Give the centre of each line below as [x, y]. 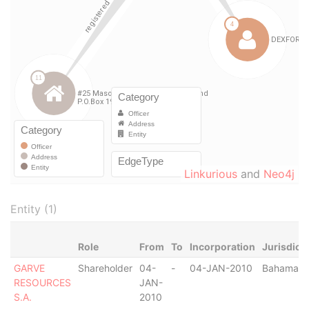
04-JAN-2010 [221, 268]
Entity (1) [34, 209]
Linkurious [211, 174]
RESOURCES [42, 282]
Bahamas [282, 268]
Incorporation [222, 247]
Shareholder [105, 268]
